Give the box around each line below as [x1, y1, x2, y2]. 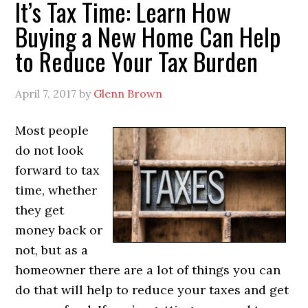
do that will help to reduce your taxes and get [15, 281, 289, 298]
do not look [15, 142, 84, 158]
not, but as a [15, 241, 89, 258]
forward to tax [15, 162, 100, 178]
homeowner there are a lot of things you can [15, 261, 281, 278]
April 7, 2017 [15, 86, 77, 100]
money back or [15, 221, 103, 238]
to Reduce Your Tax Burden [15, 42, 258, 79]
